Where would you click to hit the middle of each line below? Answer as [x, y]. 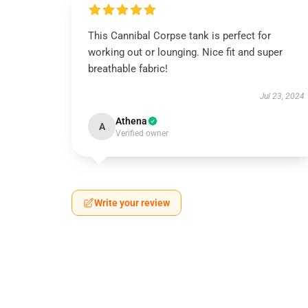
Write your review [132, 203]
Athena [131, 121]
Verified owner [142, 133]
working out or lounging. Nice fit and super [185, 52]
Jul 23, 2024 [282, 96]
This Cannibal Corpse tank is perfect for [179, 36]
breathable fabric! [128, 69]
